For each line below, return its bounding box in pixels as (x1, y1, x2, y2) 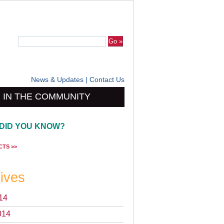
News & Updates (30, 75, 83, 83)
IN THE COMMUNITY (3, 91, 90, 101)
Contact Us (89, 75, 124, 83)
